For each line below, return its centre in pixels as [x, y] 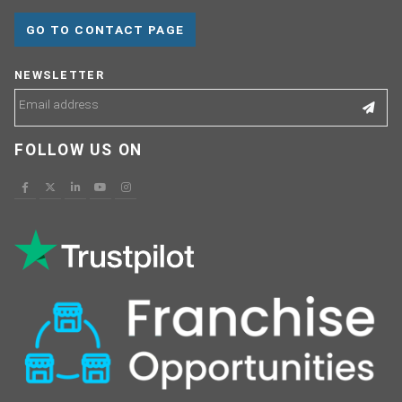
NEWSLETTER [59, 75]
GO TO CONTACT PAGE [105, 30]
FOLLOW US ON [79, 150]
